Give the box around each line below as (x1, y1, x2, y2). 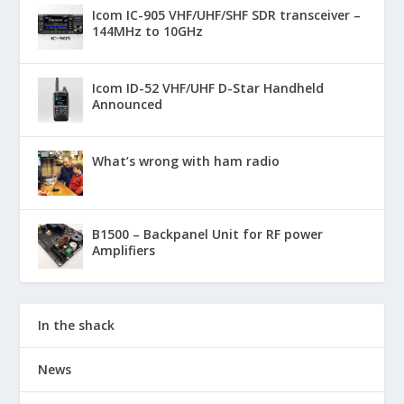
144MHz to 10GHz (92, 22, 204, 40)
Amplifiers (92, 241, 156, 259)
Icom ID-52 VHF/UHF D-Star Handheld (92, 78, 325, 96)
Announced (92, 95, 163, 113)
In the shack (38, 316, 115, 334)
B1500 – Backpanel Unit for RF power (92, 225, 324, 243)
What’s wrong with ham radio (92, 151, 280, 170)
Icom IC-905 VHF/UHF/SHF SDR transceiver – (92, 5, 362, 23)
